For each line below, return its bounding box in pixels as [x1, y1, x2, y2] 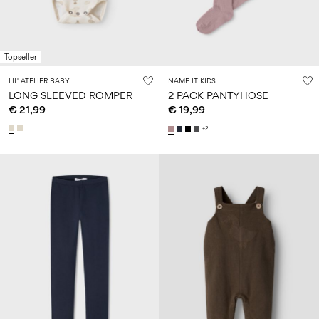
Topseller [4, 52, 37, 63]
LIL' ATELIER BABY [9, 76, 70, 85]
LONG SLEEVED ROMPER [9, 89, 132, 102]
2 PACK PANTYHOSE [167, 89, 268, 102]
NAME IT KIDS [167, 76, 216, 85]
